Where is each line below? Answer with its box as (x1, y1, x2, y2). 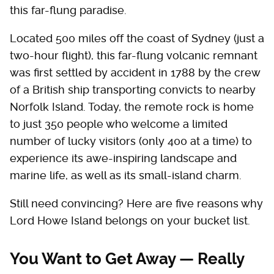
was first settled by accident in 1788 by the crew (10, 66, 260, 79)
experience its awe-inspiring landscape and (10, 152, 237, 165)
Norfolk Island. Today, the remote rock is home (10, 100, 254, 113)
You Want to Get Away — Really (10, 250, 244, 268)
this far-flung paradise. (10, 4, 127, 17)
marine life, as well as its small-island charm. (10, 169, 242, 182)
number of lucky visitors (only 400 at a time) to (10, 135, 252, 147)
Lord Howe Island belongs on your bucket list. (10, 214, 250, 227)
